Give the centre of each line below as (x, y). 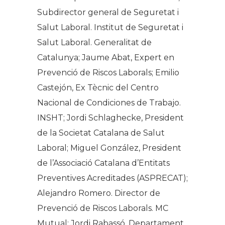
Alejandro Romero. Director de (99, 193)
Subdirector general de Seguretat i (108, 12)
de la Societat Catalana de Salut (101, 133)
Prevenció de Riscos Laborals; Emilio (108, 72)
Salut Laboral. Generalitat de (94, 42)
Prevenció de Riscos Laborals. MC (103, 208)
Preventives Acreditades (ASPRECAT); (113, 178)
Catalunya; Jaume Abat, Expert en (106, 57)
